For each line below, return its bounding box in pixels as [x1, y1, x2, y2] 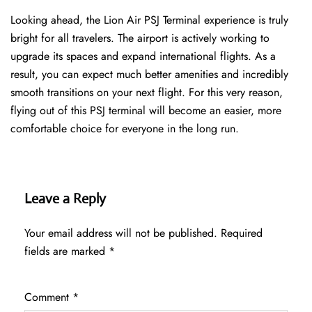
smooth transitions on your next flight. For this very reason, [10, 84, 283, 101]
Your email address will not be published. [24, 225, 217, 242]
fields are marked [24, 243, 109, 260]
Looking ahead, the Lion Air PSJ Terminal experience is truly [10, 12, 288, 29]
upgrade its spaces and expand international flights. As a [10, 48, 276, 65]
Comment [24, 289, 72, 306]
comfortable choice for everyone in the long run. [10, 120, 242, 137]
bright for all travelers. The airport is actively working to [10, 30, 270, 47]
